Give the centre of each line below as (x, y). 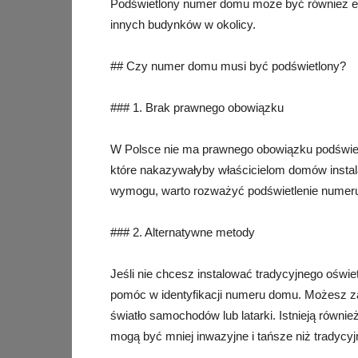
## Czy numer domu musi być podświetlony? (228, 66)
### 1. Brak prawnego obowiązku (197, 107)
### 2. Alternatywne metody (183, 232)
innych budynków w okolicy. (183, 24)
